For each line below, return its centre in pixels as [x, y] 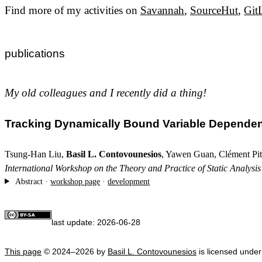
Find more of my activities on [73, 10]
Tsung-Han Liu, [35, 154]
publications [35, 54]
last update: [74, 223]
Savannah [162, 10]
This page [23, 252]
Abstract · [32, 181]
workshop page [75, 181]
